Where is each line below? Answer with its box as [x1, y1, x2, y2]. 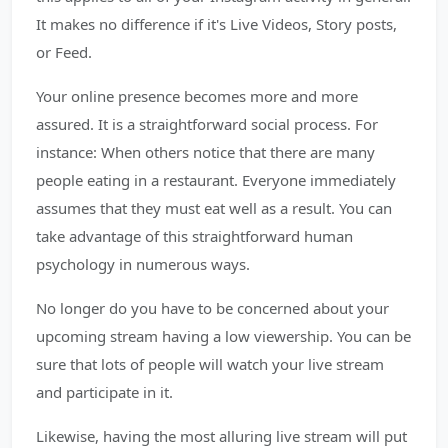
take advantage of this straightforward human [36, 226, 353, 246]
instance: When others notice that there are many [36, 142, 375, 162]
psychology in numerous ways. [36, 254, 250, 274]
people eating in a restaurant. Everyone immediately [36, 170, 396, 190]
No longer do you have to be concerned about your [36, 298, 389, 318]
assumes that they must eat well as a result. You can [36, 198, 392, 218]
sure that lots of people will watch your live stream [36, 354, 384, 374]
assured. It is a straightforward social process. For [36, 114, 378, 134]
